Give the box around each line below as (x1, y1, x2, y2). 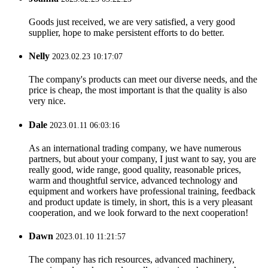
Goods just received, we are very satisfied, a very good (29, 16, 235, 27)
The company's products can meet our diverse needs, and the (29, 74, 257, 85)
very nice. (29, 96, 66, 106)
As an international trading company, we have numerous (29, 142, 241, 153)
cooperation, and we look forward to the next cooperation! (29, 207, 248, 218)
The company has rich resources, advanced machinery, (29, 254, 234, 265)
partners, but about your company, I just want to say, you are (29, 153, 256, 164)
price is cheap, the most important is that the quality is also (29, 85, 247, 96)
